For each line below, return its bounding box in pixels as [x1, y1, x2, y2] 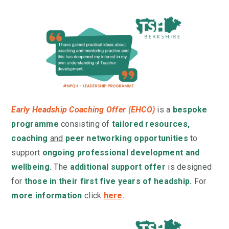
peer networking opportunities [65, 133, 188, 143]
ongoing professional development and [42, 147, 200, 157]
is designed [166, 162, 212, 172]
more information [11, 190, 82, 200]
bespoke [172, 104, 208, 114]
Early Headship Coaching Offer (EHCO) [11, 104, 155, 114]
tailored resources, [111, 119, 190, 129]
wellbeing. [11, 162, 52, 172]
